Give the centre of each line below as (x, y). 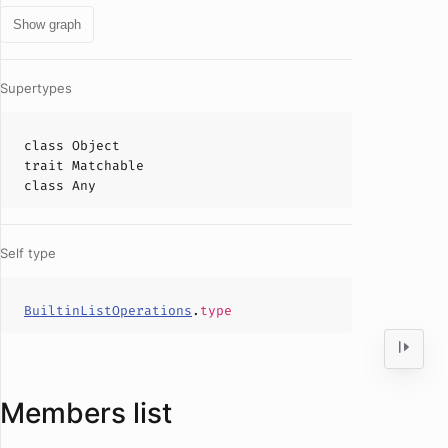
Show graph (47, 24)
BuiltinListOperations (108, 310)
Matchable (108, 165)
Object (96, 145)
